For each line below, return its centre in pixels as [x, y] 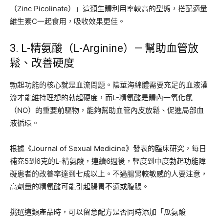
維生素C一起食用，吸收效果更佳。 [67, 21]
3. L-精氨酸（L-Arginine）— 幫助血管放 [104, 48]
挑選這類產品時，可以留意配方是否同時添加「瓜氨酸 [98, 212]
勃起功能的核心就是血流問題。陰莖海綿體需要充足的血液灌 [109, 85]
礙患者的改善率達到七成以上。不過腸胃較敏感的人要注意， [109, 174]
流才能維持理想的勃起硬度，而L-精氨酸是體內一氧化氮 [101, 97]
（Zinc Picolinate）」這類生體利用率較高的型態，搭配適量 [109, 8]
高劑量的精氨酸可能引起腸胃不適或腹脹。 [79, 186]
